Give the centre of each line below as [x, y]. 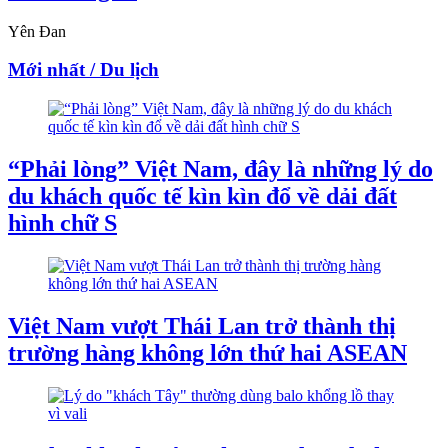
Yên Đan [37, 31]
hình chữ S [62, 222]
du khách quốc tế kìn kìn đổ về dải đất [202, 195]
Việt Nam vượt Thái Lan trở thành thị [202, 325]
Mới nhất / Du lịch [83, 70]
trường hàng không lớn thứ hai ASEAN [207, 352]
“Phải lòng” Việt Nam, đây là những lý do [220, 168]
